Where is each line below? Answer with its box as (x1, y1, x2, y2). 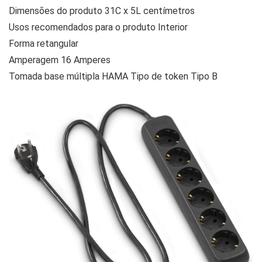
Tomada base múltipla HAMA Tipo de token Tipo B (9, 71, 218, 82)
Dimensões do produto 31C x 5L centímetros (9, 5, 195, 17)
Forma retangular (9, 38, 78, 50)
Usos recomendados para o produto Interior (9, 22, 188, 33)
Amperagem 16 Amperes (9, 54, 111, 66)
